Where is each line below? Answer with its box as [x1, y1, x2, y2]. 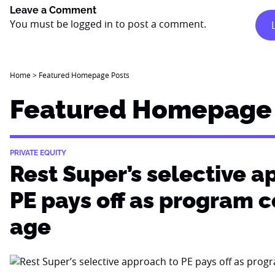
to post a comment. [113, 17, 206, 31]
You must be [10, 17, 71, 31]
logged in [71, 17, 113, 31]
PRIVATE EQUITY [10, 149, 66, 157]
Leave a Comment [10, 4, 96, 16]
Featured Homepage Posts [39, 70, 130, 80]
